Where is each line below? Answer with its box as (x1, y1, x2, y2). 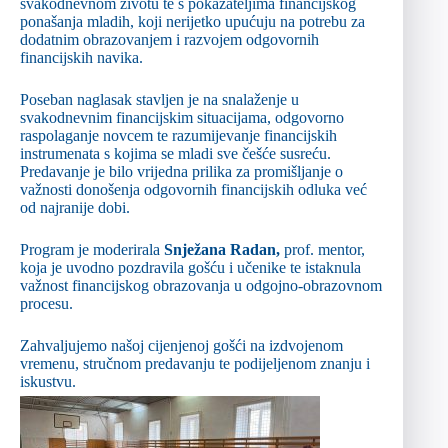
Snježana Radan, (164, 241, 284, 259)
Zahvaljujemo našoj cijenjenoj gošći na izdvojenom (20, 337, 343, 355)
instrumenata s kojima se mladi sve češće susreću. (20, 145, 331, 163)
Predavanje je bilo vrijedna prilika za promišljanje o (20, 163, 343, 181)
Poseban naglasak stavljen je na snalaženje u (20, 91, 299, 109)
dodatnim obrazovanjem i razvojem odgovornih (20, 31, 319, 49)
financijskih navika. (20, 49, 143, 67)
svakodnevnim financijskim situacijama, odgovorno (20, 109, 344, 127)
